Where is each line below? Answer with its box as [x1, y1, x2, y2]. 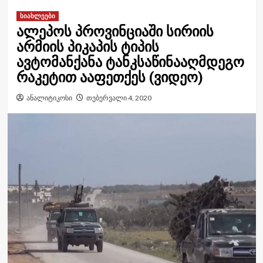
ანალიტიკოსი [26, 93, 72, 102]
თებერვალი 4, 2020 [86, 93, 151, 102]
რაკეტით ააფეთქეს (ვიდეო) [16, 69, 203, 86]
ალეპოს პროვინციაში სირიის [16, 23, 214, 40]
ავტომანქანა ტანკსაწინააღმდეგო [16, 54, 244, 70]
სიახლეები [19, 12, 55, 20]
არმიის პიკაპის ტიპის [16, 39, 159, 55]
